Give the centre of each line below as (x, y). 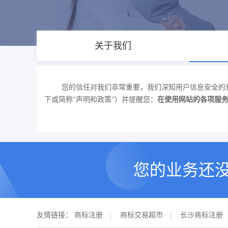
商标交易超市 (141, 215)
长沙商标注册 (202, 215)
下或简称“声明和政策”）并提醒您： (101, 99)
